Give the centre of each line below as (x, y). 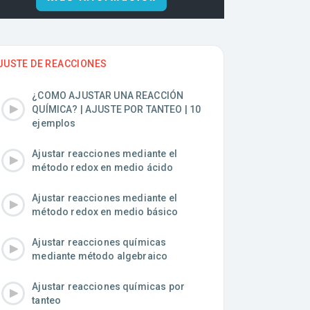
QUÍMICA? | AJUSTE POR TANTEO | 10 (117, 110)
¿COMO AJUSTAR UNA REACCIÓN (108, 96)
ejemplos (54, 124)
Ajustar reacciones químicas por (108, 287)
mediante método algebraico (100, 256)
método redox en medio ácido (103, 168)
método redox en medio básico (105, 212)
